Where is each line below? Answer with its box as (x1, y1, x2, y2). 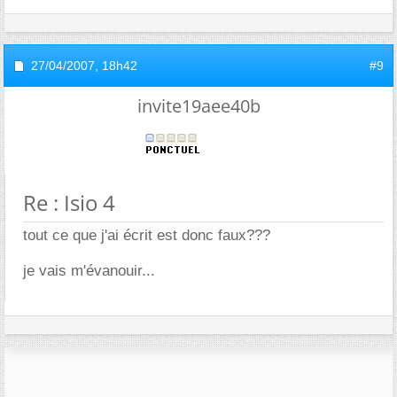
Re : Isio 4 (23, 188, 115, 218)
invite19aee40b (136, 94, 261, 119)
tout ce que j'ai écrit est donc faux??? (23, 227, 270, 245)
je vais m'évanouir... (23, 262, 155, 280)
